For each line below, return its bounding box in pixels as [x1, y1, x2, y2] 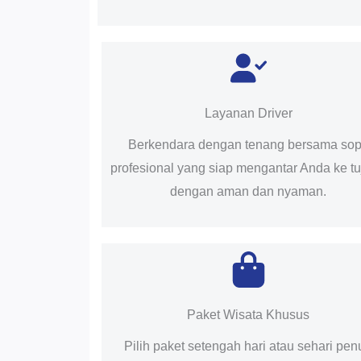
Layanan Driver [204, 106, 293, 120]
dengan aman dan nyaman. [170, 184, 326, 198]
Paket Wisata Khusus [187, 307, 309, 322]
